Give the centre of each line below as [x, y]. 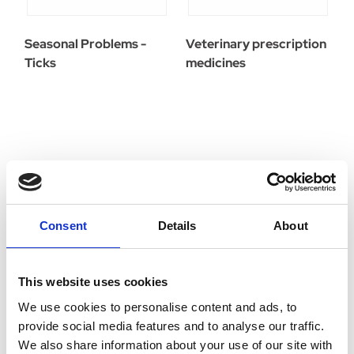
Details [177, 226]
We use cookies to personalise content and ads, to [158, 307]
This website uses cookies [93, 282]
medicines [215, 62]
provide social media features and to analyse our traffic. [171, 326]
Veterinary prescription [256, 43]
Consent [63, 226]
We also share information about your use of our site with [175, 345]
